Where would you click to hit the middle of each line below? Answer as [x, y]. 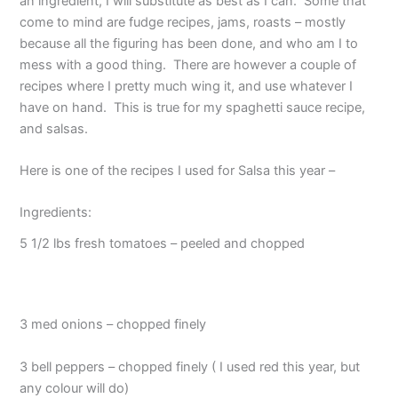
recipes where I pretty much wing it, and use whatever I [187, 86]
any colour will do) [75, 388]
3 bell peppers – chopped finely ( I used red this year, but [190, 366]
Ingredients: [56, 213]
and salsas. [56, 128]
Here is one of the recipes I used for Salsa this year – [178, 171]
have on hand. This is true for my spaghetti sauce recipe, [193, 107]
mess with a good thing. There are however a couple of [188, 64]
